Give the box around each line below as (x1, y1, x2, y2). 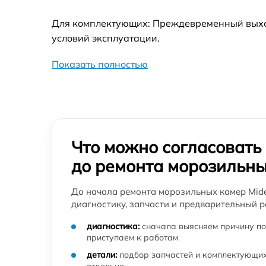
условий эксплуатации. (52, 31, 160, 44)
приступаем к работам (87, 232, 178, 243)
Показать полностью (52, 58, 148, 70)
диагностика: (87, 220, 140, 232)
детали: (87, 249, 117, 260)
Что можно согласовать (71, 136, 261, 157)
